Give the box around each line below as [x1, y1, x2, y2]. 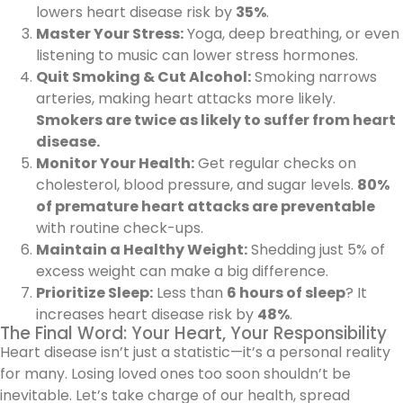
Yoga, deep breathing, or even [184, 22, 399, 44]
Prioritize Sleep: [36, 282, 153, 303]
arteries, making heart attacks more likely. [36, 87, 336, 109]
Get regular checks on [194, 152, 356, 174]
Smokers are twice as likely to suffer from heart [36, 109, 396, 130]
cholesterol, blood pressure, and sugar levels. [36, 174, 357, 195]
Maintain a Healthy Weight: [36, 238, 247, 260]
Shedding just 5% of [247, 238, 385, 260]
